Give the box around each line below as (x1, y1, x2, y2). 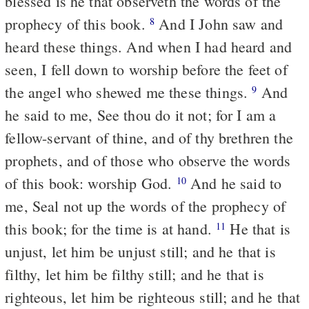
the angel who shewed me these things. (5, 81, 252, 102)
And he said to (186, 172, 282, 193)
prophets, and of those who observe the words (5, 150, 291, 170)
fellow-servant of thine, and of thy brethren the (5, 127, 293, 148)
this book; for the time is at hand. (5, 218, 216, 239)
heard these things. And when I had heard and (5, 36, 292, 57)
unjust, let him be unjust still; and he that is (5, 241, 276, 261)
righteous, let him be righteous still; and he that (5, 286, 301, 307)
